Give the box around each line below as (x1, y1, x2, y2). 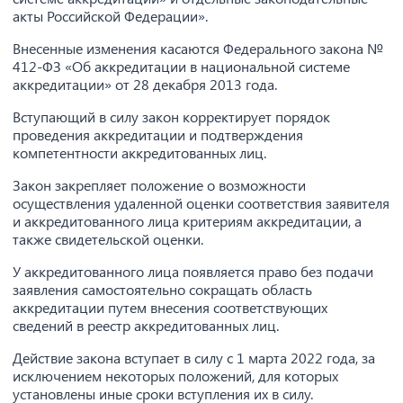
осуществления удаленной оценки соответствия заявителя (13, 193, 390, 212)
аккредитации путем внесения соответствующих (13, 298, 327, 317)
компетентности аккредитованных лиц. (13, 143, 266, 162)
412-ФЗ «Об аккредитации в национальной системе (13, 57, 350, 76)
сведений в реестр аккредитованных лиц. (13, 316, 279, 335)
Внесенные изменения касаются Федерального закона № (13, 39, 383, 58)
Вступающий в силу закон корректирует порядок (13, 107, 330, 126)
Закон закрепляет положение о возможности (13, 175, 306, 194)
